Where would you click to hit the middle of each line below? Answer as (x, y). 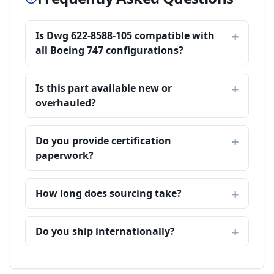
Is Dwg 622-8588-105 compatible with (125, 35)
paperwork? (65, 155)
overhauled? (66, 103)
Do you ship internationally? (105, 231)
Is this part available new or (104, 88)
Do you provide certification (103, 141)
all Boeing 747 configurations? (109, 50)
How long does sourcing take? (109, 193)
